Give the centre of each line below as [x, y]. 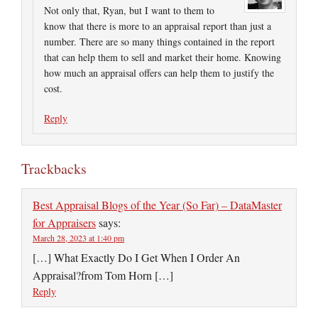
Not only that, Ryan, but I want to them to [129, 10]
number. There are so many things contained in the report [159, 42]
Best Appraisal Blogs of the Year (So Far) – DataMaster [157, 205]
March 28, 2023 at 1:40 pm [78, 238]
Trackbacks [54, 169]
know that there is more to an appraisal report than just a [158, 26]
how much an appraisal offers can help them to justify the [159, 73]
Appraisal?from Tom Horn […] [103, 275]
